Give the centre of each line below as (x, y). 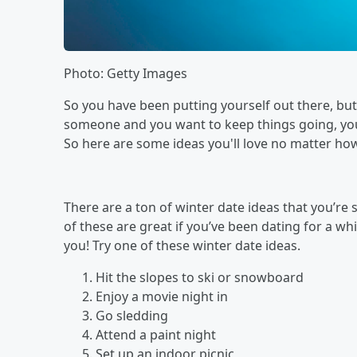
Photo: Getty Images (126, 73)
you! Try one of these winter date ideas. (182, 245)
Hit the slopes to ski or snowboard (200, 277)
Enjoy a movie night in (162, 296)
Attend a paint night (156, 335)
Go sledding (132, 316)
